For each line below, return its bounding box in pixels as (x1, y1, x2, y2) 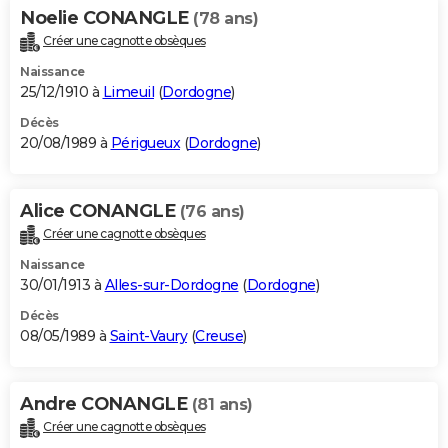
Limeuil (102, 83, 154, 102)
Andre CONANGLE (20, 393, 192, 416)
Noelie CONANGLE (20, 7, 193, 30)
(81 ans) (191, 395, 253, 415)
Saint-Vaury (109, 327, 187, 346)
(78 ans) (193, 9, 258, 29)
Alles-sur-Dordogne (104, 276, 239, 295)
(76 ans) (179, 202, 245, 222)
